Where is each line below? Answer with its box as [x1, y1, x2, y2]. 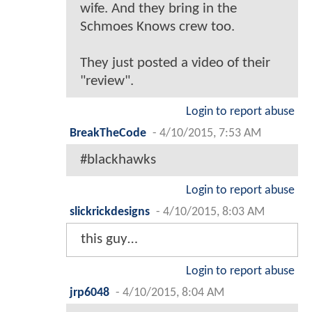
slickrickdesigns [70, 206, 150, 219]
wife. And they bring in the [80, 1, 237, 17]
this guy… [81, 232, 138, 247]
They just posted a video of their [80, 56, 270, 71]
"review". [80, 74, 134, 89]
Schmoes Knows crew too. [80, 19, 235, 35]
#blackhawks [80, 153, 156, 168]
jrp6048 [70, 287, 109, 299]
